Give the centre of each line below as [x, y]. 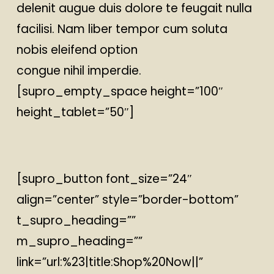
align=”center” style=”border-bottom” [127, 199]
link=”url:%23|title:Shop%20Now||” [109, 262]
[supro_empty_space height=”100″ [120, 91]
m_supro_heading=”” [79, 241]
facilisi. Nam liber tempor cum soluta [122, 29]
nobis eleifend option [77, 50]
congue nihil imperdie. [79, 70]
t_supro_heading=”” [76, 220]
